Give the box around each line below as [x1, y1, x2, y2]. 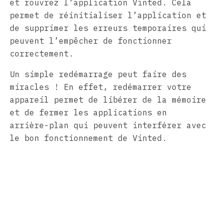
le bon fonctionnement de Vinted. [10, 133, 167, 143]
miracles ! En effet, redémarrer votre [10, 82, 192, 92]
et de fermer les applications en [10, 107, 167, 117]
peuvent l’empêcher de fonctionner [10, 35, 172, 46]
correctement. [10, 48, 74, 58]
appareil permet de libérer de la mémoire [10, 94, 206, 105]
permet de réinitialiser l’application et [10, 10, 206, 20]
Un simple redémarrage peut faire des [10, 69, 187, 79]
